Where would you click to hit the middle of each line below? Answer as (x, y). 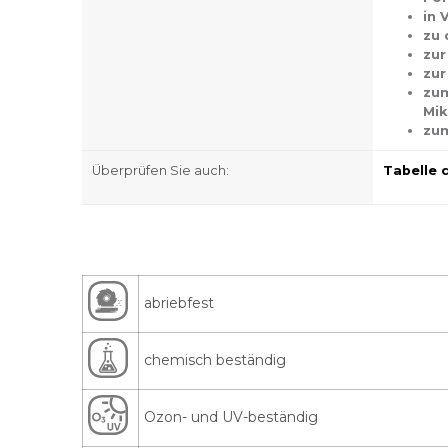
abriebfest (179, 303)
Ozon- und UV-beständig (231, 417)
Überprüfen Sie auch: (160, 170)
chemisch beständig (215, 360)
